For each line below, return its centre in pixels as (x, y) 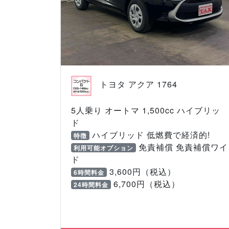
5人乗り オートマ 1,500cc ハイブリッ (146, 110)
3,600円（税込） (141, 172)
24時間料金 (91, 185)
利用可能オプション (103, 148)
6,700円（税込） (145, 184)
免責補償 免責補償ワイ (182, 147)
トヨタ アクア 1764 (139, 84)
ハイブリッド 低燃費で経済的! (150, 135)
